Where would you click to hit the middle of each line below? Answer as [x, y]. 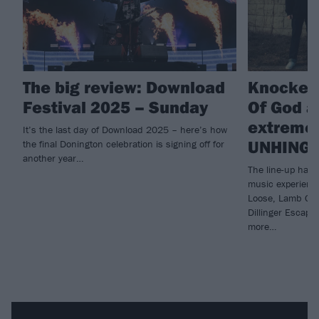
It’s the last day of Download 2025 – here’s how [125, 129]
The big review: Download [124, 87]
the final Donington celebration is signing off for [124, 143]
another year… [53, 158]
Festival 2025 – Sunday [115, 106]
